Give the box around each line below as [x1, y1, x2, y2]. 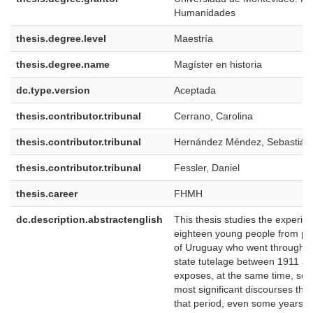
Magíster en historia [174, 59, 262, 70]
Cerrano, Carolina [174, 110, 253, 122]
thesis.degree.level [16, 33, 106, 44]
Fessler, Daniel [174, 162, 240, 173]
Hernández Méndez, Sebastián [174, 136, 311, 147]
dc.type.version [16, 85, 90, 96]
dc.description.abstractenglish [16, 214, 163, 225]
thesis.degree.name [16, 59, 110, 70]
